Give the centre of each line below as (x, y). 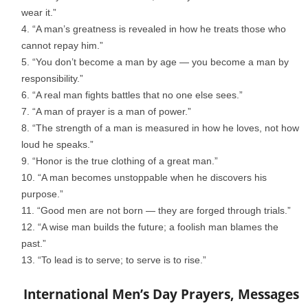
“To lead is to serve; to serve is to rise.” (122, 260)
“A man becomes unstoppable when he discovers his (152, 178)
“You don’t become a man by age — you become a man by (161, 62)
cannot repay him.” (62, 46)
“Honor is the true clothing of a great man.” (125, 161)
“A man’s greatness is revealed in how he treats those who (159, 29)
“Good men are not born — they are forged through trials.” (164, 211)
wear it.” (39, 13)
